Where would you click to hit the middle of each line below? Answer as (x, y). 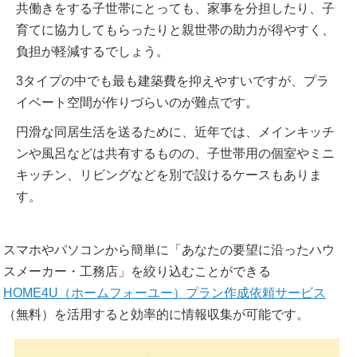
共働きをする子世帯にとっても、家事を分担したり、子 (175, 9)
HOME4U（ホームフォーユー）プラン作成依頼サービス (165, 293)
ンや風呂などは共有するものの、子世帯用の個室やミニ (175, 154)
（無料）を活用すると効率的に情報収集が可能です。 (156, 315)
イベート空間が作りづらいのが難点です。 (137, 103)
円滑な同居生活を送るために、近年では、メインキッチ (175, 132)
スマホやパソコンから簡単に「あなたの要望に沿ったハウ (169, 250)
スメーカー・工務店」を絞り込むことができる (137, 272)
